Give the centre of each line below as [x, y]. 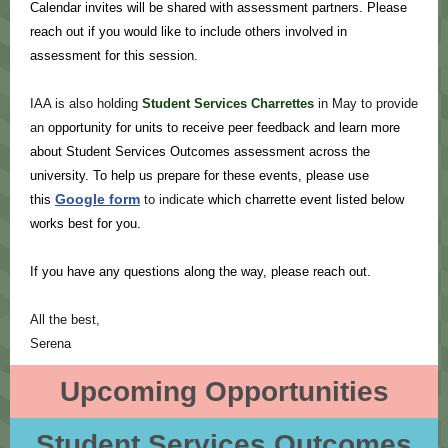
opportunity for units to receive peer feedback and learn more [224, 127]
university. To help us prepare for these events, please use [199, 175]
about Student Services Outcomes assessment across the [200, 151]
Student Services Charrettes [228, 103]
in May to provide [368, 103]
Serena [50, 343]
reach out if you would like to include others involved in [188, 31]
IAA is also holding [86, 103]
